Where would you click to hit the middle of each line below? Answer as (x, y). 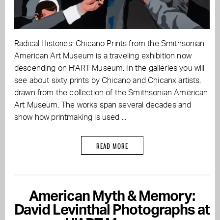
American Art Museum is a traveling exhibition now (103, 56)
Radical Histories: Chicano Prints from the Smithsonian (110, 44)
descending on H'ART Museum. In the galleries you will (110, 69)
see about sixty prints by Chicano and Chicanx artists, (108, 81)
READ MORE (112, 146)
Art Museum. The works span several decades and (103, 105)
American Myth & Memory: (112, 197)
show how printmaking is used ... (70, 118)
